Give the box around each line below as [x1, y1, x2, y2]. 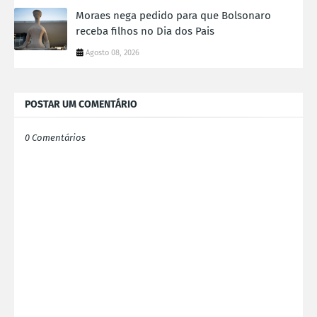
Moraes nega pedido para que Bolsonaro [76, 9, 271, 23]
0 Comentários [25, 132, 86, 144]
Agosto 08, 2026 [86, 48, 139, 58]
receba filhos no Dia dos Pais [76, 25, 214, 38]
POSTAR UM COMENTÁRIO [25, 98, 137, 111]
